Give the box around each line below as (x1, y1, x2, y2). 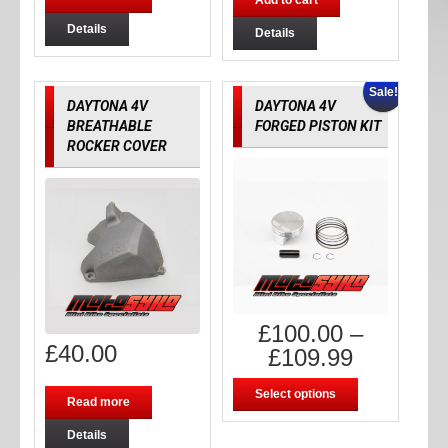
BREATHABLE (66, 118, 152, 135)
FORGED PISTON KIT (254, 118, 381, 135)
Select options (254, 386, 336, 401)
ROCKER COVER (66, 138, 167, 155)
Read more (66, 394, 130, 409)
